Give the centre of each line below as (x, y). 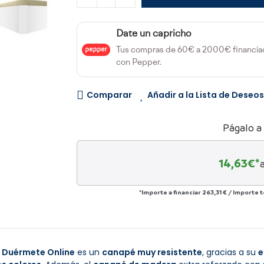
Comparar (109, 95)
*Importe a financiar (170, 192)
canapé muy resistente (152, 252)
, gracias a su (230, 252)
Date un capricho (154, 34)
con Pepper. (138, 63)
